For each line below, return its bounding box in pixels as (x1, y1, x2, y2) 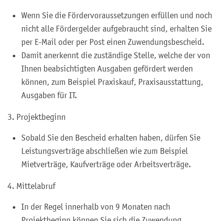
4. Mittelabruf (7, 181, 55, 191)
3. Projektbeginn (7, 111, 66, 122)
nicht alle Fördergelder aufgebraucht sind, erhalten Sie (21, 23, 212, 34)
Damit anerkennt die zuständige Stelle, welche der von (21, 50, 210, 60)
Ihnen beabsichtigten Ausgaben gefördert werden (21, 63, 193, 74)
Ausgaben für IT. (21, 90, 77, 100)
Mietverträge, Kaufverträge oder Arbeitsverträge (21, 159, 188, 169)
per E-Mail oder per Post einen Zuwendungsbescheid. (21, 37, 204, 47)
